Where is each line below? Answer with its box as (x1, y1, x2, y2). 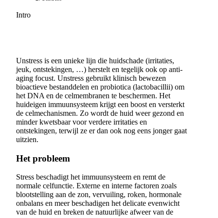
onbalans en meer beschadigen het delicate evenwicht (16, 199, 180, 208)
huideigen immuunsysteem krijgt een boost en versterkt (16, 100, 184, 109)
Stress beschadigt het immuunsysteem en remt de (16, 173, 165, 182)
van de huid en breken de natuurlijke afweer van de (16, 208, 173, 217)
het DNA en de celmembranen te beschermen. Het (16, 91, 170, 100)
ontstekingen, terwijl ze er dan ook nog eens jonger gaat (16, 127, 187, 135)
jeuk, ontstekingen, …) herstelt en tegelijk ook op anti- (16, 65, 182, 74)
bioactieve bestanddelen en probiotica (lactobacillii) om (16, 83, 184, 91)
